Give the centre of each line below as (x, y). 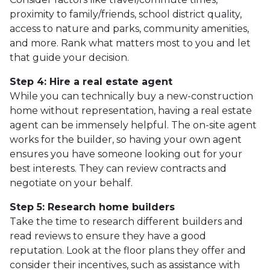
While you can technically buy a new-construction (131, 96)
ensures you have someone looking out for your (126, 154)
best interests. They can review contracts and (118, 168)
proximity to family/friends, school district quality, (126, 14)
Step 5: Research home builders (92, 207)
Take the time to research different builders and (126, 221)
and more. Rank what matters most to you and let (130, 43)
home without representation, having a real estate (131, 110)
